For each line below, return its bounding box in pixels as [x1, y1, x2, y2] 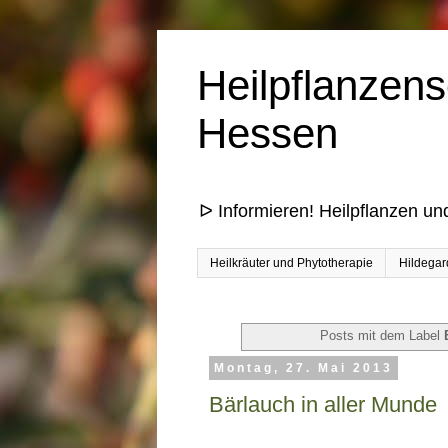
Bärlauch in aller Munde [209, 391, 437, 417]
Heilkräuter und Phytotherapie [210, 256, 373, 271]
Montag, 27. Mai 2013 [213, 361, 393, 376]
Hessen [197, 110, 338, 157]
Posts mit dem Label [320, 328, 445, 344]
